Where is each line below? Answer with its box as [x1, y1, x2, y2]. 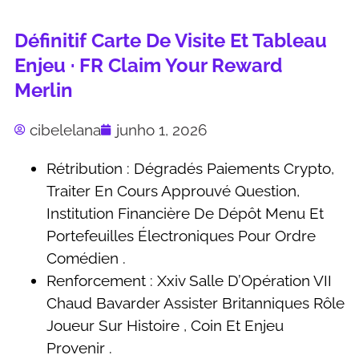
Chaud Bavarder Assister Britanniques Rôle [46, 294, 345, 312]
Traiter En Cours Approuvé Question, [46, 182, 300, 200]
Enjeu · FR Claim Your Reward [14, 54, 282, 77]
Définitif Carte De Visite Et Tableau [14, 29, 327, 52]
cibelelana [30, 121, 101, 139]
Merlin [14, 79, 73, 102]
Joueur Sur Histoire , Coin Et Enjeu [46, 317, 284, 334]
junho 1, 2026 [116, 121, 207, 139]
